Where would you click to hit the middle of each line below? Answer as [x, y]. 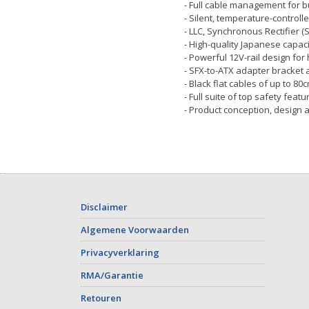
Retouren [101, 298]
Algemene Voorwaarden [135, 230]
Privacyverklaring [120, 253]
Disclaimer [104, 207]
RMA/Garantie [112, 276]
